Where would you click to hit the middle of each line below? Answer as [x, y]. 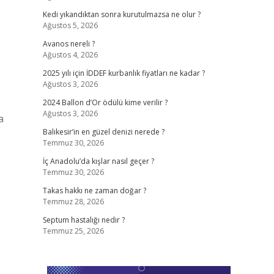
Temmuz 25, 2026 [73, 231]
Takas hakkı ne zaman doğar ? [94, 191]
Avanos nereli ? [68, 44]
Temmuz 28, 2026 [73, 202]
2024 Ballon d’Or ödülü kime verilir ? [105, 102]
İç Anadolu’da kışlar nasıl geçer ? [98, 161]
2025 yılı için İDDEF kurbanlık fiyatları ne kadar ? [124, 73]
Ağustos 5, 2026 [70, 25]
